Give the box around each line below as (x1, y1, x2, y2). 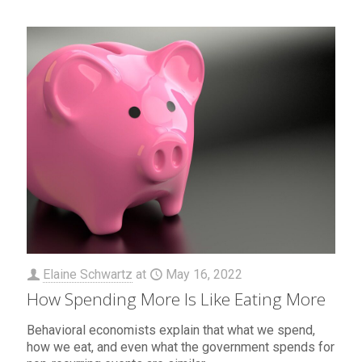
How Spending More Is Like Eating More (27, 287, 326, 310)
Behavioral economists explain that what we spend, (27, 322, 315, 338)
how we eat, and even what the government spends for (27, 339, 335, 355)
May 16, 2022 (166, 266, 242, 282)
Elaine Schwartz (43, 266, 133, 282)
